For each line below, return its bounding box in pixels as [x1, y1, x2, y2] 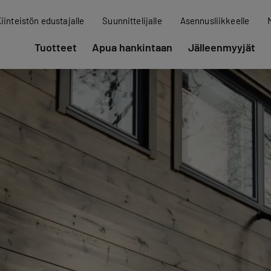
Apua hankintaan [92, 41, 173, 54]
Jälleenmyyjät [188, 41, 255, 54]
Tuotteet [34, 41, 77, 54]
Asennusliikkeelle [180, 15, 250, 27]
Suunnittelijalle [102, 15, 162, 27]
